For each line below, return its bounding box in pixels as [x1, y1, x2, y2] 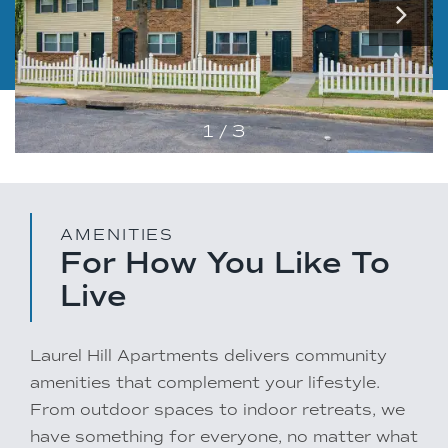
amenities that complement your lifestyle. [30, 372, 380, 392]
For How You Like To [60, 243, 390, 281]
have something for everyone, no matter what [30, 426, 418, 446]
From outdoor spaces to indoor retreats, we [30, 399, 405, 419]
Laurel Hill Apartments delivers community [30, 345, 387, 365]
